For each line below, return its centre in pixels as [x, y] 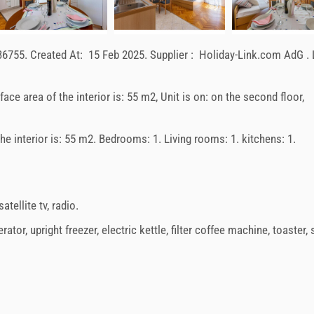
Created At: [58, 54]
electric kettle [134, 230]
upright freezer [63, 230]
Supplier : [173, 54]
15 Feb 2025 [116, 54]
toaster [289, 230]
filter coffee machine [219, 230]
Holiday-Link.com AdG [253, 54]
